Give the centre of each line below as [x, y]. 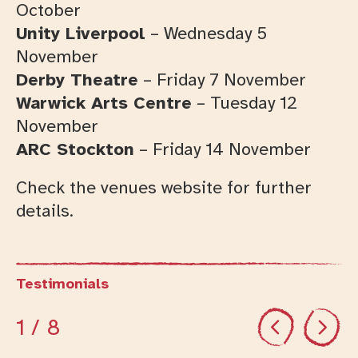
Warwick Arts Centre [104, 103]
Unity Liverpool [81, 34]
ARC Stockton [75, 149]
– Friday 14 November [223, 149]
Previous [302, 315]
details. [45, 210]
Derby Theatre [77, 80]
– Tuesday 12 [245, 103]
